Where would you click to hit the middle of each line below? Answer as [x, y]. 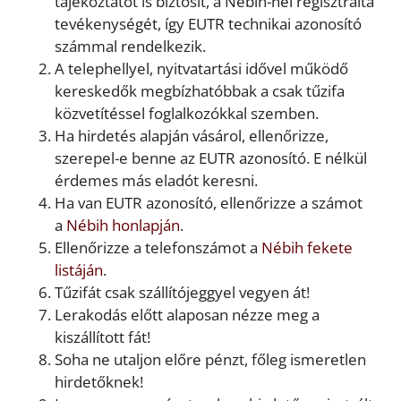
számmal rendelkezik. [130, 46]
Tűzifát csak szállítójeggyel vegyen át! [182, 292]
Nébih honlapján [123, 225]
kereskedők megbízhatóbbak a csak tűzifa [200, 90]
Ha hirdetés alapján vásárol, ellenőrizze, [192, 135]
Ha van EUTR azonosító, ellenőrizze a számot [209, 202]
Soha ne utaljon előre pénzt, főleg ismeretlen [210, 359]
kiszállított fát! [102, 337]
